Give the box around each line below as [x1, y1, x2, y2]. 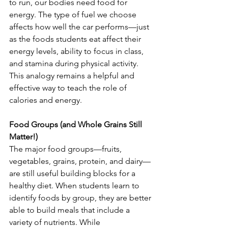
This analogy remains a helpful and [9, 71, 136, 81]
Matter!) [9, 132, 38, 142]
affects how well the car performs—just [9, 22, 151, 32]
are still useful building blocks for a [9, 168, 137, 179]
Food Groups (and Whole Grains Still [9, 120, 144, 130]
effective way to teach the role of [9, 83, 129, 93]
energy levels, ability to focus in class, [9, 46, 146, 56]
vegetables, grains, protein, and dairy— [9, 156, 151, 166]
